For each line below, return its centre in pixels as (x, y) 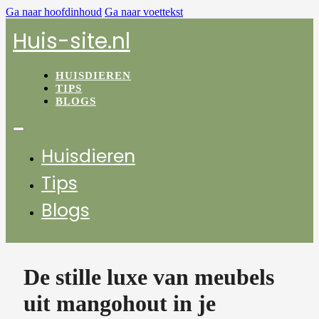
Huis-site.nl (72, 41)
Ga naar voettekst (144, 12)
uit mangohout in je (120, 303)
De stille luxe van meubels (149, 277)
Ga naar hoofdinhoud (54, 12)
